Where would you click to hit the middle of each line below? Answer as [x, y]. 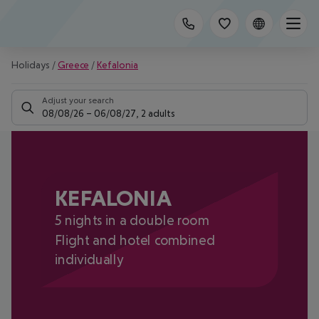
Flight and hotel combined [135, 240]
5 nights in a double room [132, 220]
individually [89, 259]
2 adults [158, 113]
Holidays [31, 65]
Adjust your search [78, 100]
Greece [73, 65]
